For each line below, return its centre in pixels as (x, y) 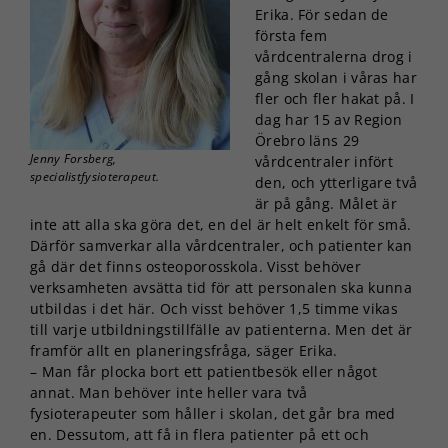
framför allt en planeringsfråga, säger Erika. (184, 350)
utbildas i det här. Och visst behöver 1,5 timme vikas (214, 308)
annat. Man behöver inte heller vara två (169, 392)
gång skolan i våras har (336, 77)
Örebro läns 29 (307, 140)
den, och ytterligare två (336, 182)
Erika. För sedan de (322, 14)
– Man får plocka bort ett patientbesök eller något (203, 371)
